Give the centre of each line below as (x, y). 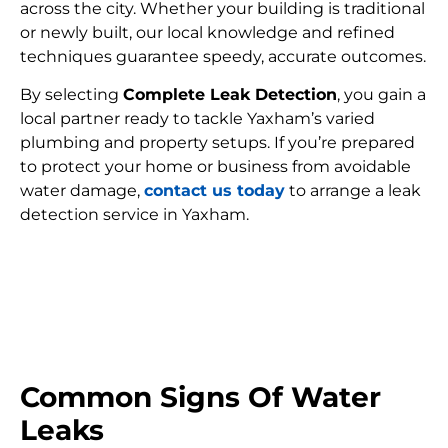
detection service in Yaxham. (134, 214)
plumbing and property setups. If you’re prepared (217, 142)
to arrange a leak (353, 190)
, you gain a (381, 94)
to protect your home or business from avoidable (215, 166)
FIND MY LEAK (224, 277)
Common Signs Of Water (200, 397)
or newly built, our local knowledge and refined (207, 32)
